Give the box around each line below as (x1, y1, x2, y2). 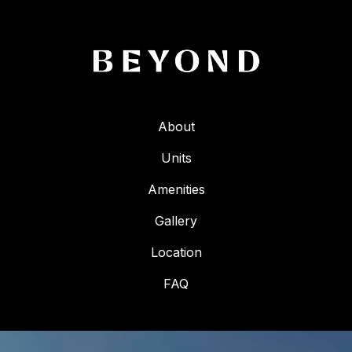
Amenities (147, 181, 205, 197)
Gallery (155, 213, 197, 229)
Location (150, 244, 202, 260)
